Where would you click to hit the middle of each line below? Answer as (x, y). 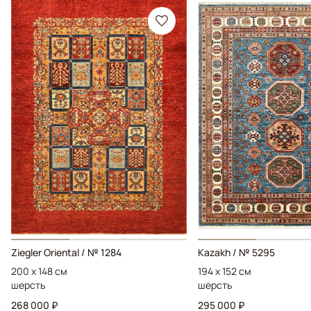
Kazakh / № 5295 (236, 252)
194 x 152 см (225, 271)
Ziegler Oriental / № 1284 (66, 252)
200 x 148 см (39, 271)
